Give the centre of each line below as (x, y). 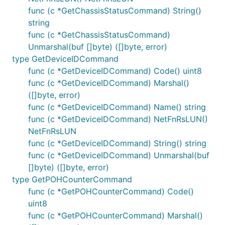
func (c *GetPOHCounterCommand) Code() (111, 191)
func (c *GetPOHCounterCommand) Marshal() (116, 215)
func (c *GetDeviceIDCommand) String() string (117, 143)
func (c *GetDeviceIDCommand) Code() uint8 (115, 71)
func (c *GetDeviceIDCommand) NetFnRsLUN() (118, 119)
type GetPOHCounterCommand (72, 179)
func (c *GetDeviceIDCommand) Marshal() (109, 83)
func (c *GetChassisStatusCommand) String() (115, 11)
